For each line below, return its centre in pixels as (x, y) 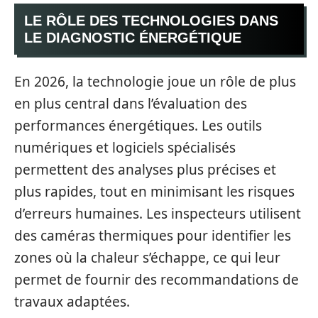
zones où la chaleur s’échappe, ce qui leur (147, 257)
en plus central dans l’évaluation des (131, 103)
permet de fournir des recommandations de (157, 279)
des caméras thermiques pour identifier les (153, 235)
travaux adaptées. (72, 301)
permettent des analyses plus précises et (145, 169)
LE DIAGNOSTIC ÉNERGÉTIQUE (133, 38)
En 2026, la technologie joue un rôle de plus (155, 81)
